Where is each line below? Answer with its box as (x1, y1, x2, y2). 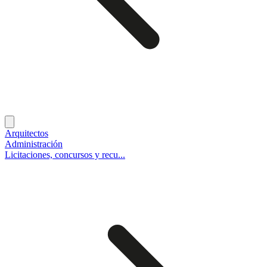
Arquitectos (5, 128, 48, 138)
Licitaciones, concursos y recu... (5, 149, 125, 160)
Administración (5, 138, 63, 149)
